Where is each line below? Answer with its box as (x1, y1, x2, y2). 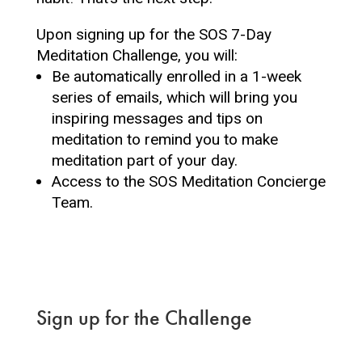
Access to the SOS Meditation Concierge (51, 172, 326, 191)
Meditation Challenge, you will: (36, 46, 238, 65)
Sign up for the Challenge (36, 304, 252, 332)
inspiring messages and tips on (51, 109, 263, 128)
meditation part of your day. (51, 151, 238, 170)
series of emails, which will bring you (51, 88, 297, 107)
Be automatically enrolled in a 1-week (51, 67, 301, 86)
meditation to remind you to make (51, 130, 278, 149)
